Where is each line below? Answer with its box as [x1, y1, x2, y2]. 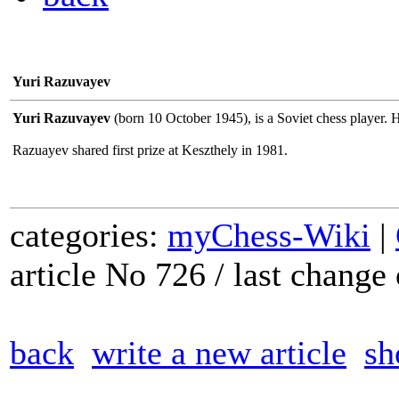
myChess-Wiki [167, 216, 370, 254]
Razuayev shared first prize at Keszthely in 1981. [12, 142, 288, 158]
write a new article [92, 334, 346, 371]
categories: [10, 216, 167, 254]
